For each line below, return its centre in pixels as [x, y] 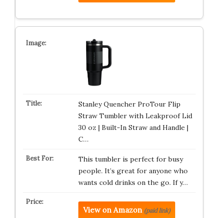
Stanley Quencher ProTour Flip [129, 104]
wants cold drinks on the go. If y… [133, 182]
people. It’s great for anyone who [133, 171]
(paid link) [157, 210]
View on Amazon [112, 210]
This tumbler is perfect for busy [130, 159]
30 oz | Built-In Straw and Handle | [133, 127]
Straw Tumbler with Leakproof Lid [135, 116]
